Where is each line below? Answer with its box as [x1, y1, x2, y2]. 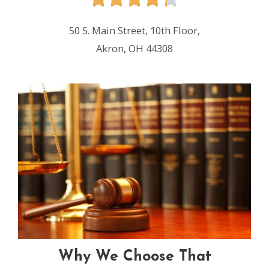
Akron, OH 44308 [96, 41, 173, 55]
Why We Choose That [58, 249, 211, 265]
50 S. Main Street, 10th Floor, [69, 23, 200, 37]
